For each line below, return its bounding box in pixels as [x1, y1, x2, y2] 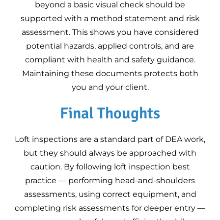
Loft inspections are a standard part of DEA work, [15, 135, 205, 144]
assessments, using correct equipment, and [24, 190, 196, 199]
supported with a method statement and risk [20, 14, 200, 23]
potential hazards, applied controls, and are [26, 41, 194, 51]
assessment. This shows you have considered [21, 27, 199, 37]
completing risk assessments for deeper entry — [15, 203, 205, 213]
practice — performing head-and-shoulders [25, 176, 195, 185]
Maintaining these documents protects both [22, 69, 198, 78]
